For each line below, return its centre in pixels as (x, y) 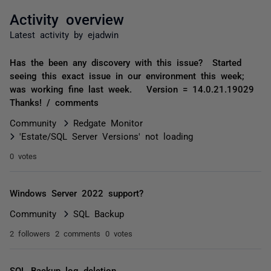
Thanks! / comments (54, 102)
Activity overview (67, 18)
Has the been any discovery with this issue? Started (126, 62)
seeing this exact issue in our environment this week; (127, 75)
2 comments (78, 233)
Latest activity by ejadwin (64, 34)
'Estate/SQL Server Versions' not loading (106, 136)
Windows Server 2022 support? (77, 193)
